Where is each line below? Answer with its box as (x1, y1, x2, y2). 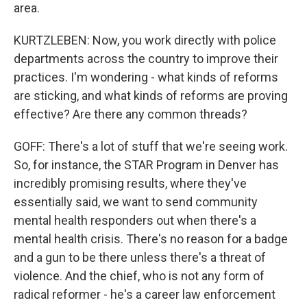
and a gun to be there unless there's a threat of (14, 250, 266, 265)
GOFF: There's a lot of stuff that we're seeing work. (14, 139, 288, 153)
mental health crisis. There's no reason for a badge (14, 232, 288, 246)
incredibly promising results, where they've (14, 176, 247, 191)
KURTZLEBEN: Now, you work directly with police (14, 33, 276, 47)
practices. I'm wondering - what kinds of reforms (14, 70, 278, 84)
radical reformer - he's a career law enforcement (14, 287, 275, 302)
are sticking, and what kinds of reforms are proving (14, 88, 288, 103)
